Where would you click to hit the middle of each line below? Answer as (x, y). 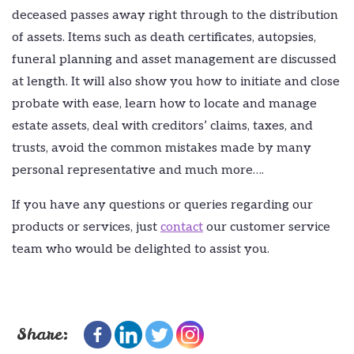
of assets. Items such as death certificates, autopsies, (164, 37)
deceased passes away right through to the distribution (175, 15)
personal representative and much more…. (138, 170)
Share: (43, 333)
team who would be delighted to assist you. (141, 249)
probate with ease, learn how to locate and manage (164, 104)
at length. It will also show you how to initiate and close (176, 81)
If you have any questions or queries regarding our (162, 205)
